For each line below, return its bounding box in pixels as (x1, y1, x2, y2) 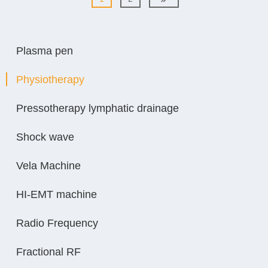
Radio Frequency (16, 217, 98, 230)
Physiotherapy (16, 74, 84, 86)
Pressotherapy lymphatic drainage (16, 102, 179, 115)
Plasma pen (16, 45, 73, 57)
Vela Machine (16, 160, 81, 172)
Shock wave (16, 131, 74, 144)
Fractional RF (16, 246, 81, 258)
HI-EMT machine (16, 188, 97, 201)
